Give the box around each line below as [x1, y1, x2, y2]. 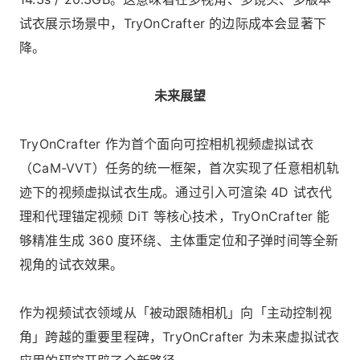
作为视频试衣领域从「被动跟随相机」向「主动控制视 [19, 305, 332, 321]
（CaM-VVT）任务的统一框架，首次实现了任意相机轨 [19, 160, 340, 177]
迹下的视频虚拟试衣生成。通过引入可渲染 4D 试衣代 [19, 184, 333, 201]
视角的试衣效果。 [19, 256, 124, 273]
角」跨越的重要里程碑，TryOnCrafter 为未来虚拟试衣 [19, 329, 340, 346]
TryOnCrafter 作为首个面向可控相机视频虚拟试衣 [19, 136, 313, 153]
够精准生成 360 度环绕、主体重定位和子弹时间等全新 [19, 232, 339, 249]
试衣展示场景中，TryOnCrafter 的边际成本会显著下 [19, 15, 326, 32]
